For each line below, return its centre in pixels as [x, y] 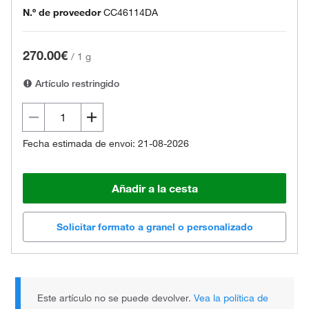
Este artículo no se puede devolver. [116, 298]
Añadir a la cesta [154, 188]
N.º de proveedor [62, 12]
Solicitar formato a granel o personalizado [154, 227]
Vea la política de [231, 298]
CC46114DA [131, 12]
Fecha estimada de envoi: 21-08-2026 [106, 143]
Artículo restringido [76, 83]
